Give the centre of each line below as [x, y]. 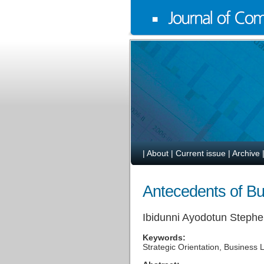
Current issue [201, 153]
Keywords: [164, 238]
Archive [246, 153]
